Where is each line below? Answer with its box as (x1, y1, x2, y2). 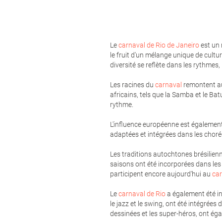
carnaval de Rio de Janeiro (118, 41, 199, 49)
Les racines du (110, 80, 155, 89)
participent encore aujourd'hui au (110, 169, 212, 178)
